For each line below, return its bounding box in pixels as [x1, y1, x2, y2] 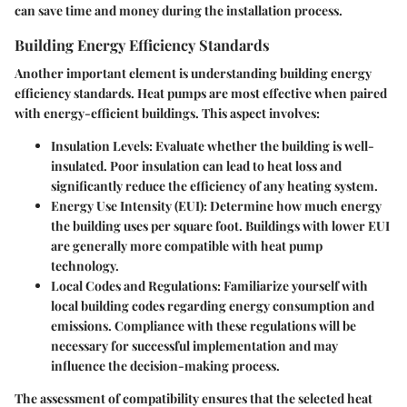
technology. [51, 256, 119, 274]
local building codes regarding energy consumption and [51, 296, 374, 314]
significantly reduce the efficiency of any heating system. [51, 176, 378, 194]
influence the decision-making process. [51, 356, 280, 374]
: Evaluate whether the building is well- [149, 136, 374, 154]
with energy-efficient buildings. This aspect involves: [15, 104, 320, 122]
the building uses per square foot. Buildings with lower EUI [51, 216, 390, 234]
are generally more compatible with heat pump [51, 236, 323, 254]
